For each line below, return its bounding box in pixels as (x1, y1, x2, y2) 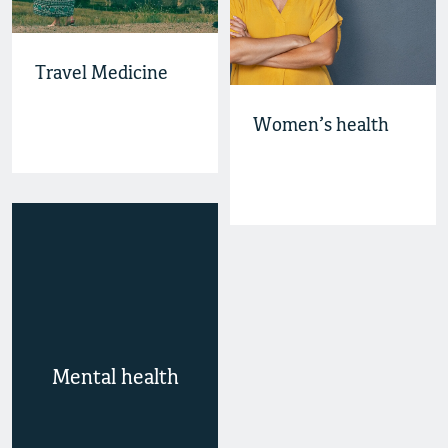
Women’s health (253, 116, 389, 136)
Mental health (51, 367, 179, 389)
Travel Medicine (35, 64, 168, 84)
